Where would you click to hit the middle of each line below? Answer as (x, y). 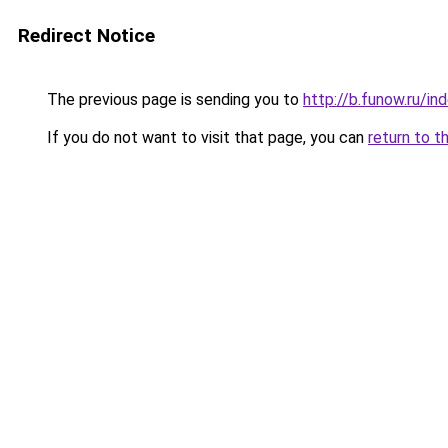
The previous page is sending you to (173, 99)
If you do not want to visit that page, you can (205, 137)
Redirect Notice (86, 35)
